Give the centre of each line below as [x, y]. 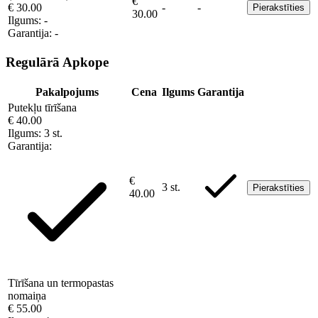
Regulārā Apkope [57, 62]
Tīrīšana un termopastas [61, 283]
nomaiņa [27, 296]
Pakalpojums [67, 92]
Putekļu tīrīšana [42, 108]
